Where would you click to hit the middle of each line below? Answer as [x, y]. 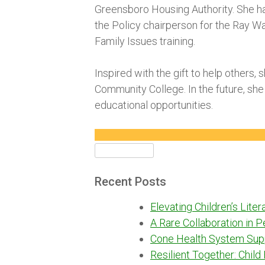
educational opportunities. [154, 105]
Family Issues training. [145, 41]
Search [110, 148]
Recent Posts [130, 181]
